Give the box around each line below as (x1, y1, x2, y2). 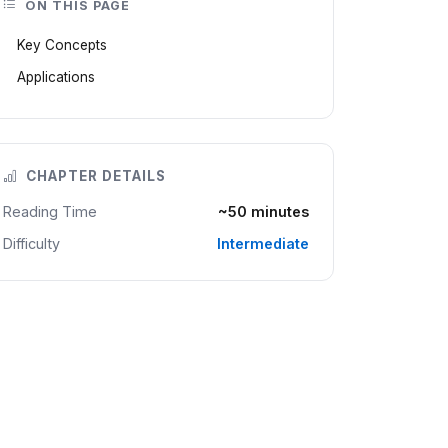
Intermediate (217, 234, 309, 252)
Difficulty (3, 234, 60, 252)
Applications (17, 69, 95, 86)
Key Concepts (17, 36, 107, 53)
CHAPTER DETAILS (22, 167, 166, 184)
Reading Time (3, 202, 97, 220)
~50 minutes (218, 202, 309, 220)
